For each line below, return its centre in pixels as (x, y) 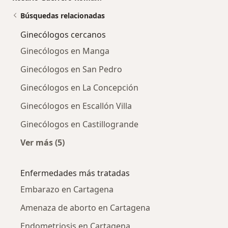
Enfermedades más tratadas (75, 173)
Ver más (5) (42, 142)
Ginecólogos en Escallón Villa (76, 106)
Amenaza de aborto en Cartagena (85, 207)
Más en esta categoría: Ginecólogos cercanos (133, 154)
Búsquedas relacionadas (63, 15)
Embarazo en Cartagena (67, 189)
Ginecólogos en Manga (65, 51)
